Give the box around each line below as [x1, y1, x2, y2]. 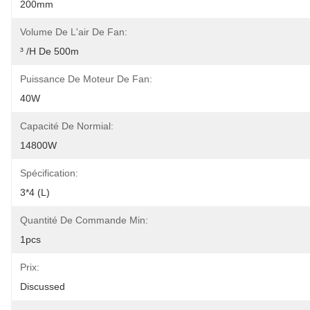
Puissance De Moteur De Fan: [20, 73, 152, 84]
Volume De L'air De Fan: [20, 26, 127, 37]
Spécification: [20, 167, 78, 179]
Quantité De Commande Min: [20, 215, 148, 226]
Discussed [20, 281, 65, 292]
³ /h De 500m [20, 46, 79, 57]
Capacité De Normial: [20, 120, 113, 131]
